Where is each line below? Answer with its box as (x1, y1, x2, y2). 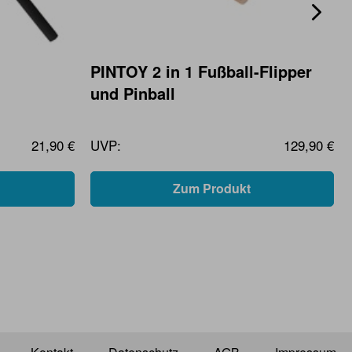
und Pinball (90, 81, 175, 104)
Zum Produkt (173, 178, 251, 197)
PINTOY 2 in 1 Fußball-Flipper (90, 59, 312, 82)
